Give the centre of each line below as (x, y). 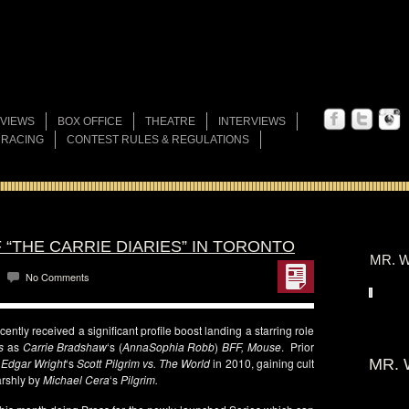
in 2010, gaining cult (262, 363)
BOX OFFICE (90, 121)
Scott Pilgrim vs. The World (142, 363)
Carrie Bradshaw (65, 346)
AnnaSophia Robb (168, 346)
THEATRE (170, 121)
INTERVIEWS (252, 121)
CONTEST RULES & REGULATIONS (158, 140)
